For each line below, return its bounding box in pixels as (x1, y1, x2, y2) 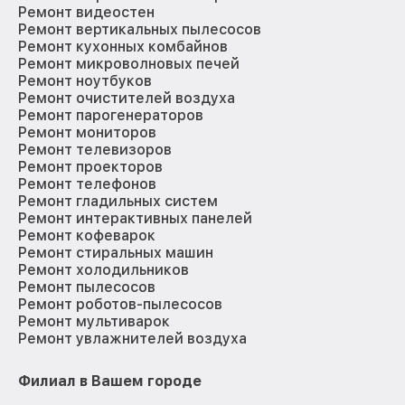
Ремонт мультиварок (18, 313, 170, 331)
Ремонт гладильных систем (18, 193, 218, 211)
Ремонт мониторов (18, 124, 156, 142)
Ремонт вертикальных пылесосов (18, 21, 261, 39)
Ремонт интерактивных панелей (18, 210, 252, 228)
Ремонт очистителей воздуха (18, 89, 235, 108)
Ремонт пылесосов (18, 278, 155, 297)
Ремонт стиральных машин (18, 244, 213, 262)
